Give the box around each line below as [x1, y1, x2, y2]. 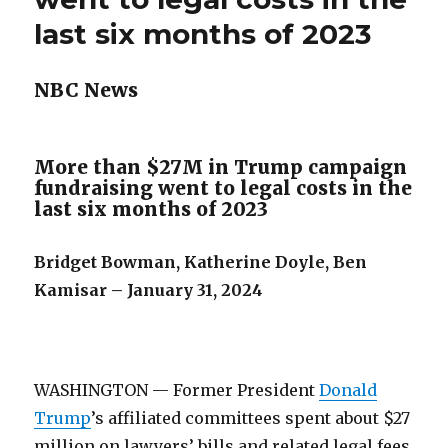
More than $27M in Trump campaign [34, 155, 408, 179]
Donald [319, 380, 378, 400]
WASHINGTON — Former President [34, 380, 320, 400]
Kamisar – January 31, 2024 [34, 280, 264, 300]
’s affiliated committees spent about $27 [91, 408, 411, 428]
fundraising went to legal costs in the [34, 176, 413, 200]
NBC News [34, 78, 139, 102]
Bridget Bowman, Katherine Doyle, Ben [34, 252, 368, 272]
